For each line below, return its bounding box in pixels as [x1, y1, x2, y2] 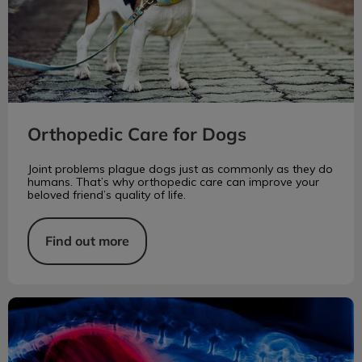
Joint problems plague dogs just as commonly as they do [27, 162, 333, 175]
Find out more [45, 232, 129, 249]
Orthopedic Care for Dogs [27, 122, 246, 145]
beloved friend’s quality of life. [27, 187, 186, 201]
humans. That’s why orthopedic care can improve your [27, 175, 319, 188]
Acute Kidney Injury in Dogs [8, 297, 166, 313]
